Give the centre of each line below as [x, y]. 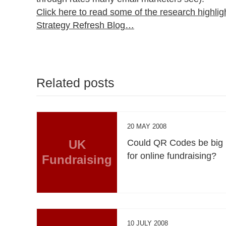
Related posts [75, 82]
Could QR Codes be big [175, 143]
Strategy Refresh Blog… [85, 25]
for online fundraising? [172, 156]
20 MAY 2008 [147, 126]
